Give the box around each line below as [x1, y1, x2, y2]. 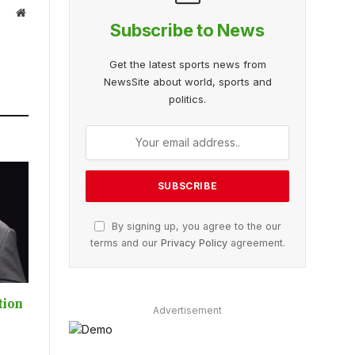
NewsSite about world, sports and [103, 74, 272, 88]
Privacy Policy [160, 236, 227, 249]
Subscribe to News [110, 19, 265, 40]
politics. [169, 92, 206, 105]
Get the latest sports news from [109, 57, 266, 71]
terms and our [90, 236, 161, 249]
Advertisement [153, 303, 222, 316]
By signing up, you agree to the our [108, 219, 281, 232]
